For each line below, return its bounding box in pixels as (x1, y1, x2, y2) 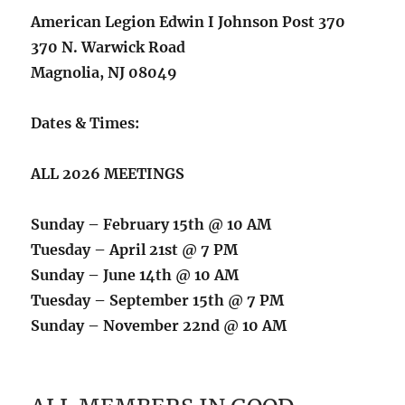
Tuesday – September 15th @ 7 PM (31, 290, 285, 309)
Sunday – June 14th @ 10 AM (31, 265, 240, 284)
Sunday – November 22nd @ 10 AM (31, 316, 287, 334)
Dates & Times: (31, 113, 140, 132)
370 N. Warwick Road (31, 37, 186, 56)
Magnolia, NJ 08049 (31, 62, 178, 81)
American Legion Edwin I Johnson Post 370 (31, 12, 346, 31)
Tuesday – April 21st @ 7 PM (31, 240, 239, 259)
